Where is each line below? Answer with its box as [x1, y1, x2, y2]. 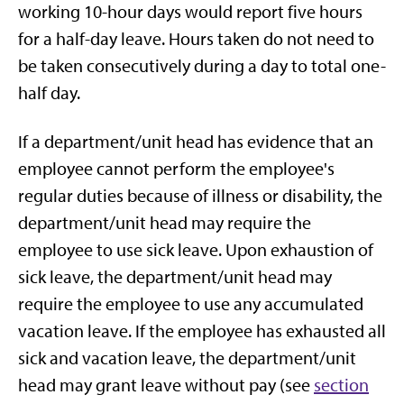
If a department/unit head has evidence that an [18, 131, 373, 152]
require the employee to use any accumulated [18, 293, 363, 315]
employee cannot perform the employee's [18, 158, 335, 179]
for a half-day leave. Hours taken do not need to [18, 28, 374, 50]
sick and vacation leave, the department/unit [18, 347, 356, 369]
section [314, 374, 369, 396]
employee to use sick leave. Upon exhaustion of [18, 239, 373, 261]
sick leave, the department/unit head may [18, 266, 332, 288]
